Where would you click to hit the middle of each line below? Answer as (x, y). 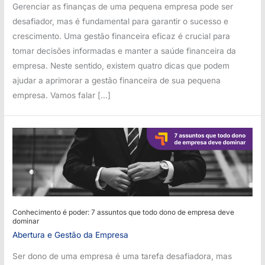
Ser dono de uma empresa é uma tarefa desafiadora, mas (122, 256)
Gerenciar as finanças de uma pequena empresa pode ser (123, 7)
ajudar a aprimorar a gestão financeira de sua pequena (117, 81)
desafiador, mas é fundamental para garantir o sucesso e (121, 22)
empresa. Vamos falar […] (62, 96)
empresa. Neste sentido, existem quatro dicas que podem (121, 66)
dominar (26, 222)
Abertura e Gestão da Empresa (71, 235)
